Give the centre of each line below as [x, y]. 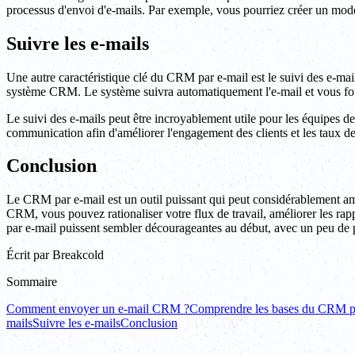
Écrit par [28, 255]
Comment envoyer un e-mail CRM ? [98, 309]
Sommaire [32, 282]
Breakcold [78, 255]
